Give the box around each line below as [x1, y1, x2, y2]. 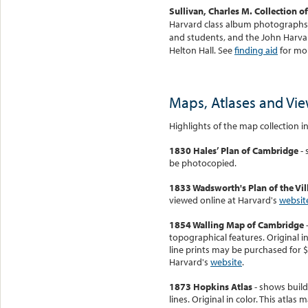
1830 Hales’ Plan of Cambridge [169, 144, 298, 157]
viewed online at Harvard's [169, 193, 279, 206]
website [210, 255, 242, 268]
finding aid [234, 43, 278, 56]
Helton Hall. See [169, 43, 234, 56]
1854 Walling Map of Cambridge [169, 218, 304, 231]
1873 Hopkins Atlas [169, 280, 252, 293]
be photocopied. [169, 156, 236, 169]
